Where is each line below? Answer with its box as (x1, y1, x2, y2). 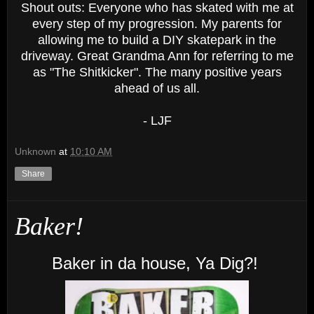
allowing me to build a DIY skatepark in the (38, 32, 276, 47)
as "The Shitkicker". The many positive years (32, 64, 282, 79)
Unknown (15, 146, 56, 158)
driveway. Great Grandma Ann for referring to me (20, 48, 294, 63)
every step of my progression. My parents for (32, 16, 282, 31)
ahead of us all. (114, 81, 200, 95)
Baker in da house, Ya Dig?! (51, 253, 263, 273)
